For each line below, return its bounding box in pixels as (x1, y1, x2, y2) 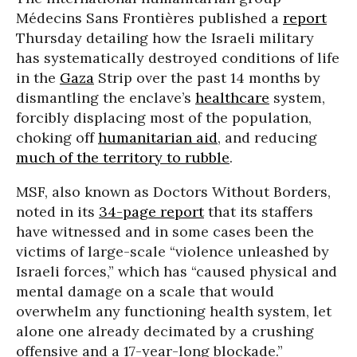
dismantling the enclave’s (16, 88, 195, 107)
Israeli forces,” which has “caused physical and (16, 262, 337, 280)
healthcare (195, 88, 269, 107)
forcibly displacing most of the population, (16, 108, 312, 127)
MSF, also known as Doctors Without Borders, (16, 182, 331, 201)
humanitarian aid (98, 128, 218, 147)
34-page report (99, 202, 204, 221)
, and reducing (218, 128, 317, 147)
